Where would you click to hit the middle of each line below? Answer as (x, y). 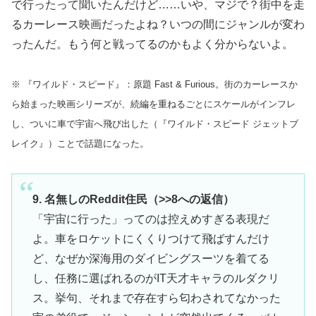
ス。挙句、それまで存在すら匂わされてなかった (156, 298)
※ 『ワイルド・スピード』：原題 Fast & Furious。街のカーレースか (154, 85)
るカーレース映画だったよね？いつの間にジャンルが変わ (158, 24)
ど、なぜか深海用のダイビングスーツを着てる (151, 259)
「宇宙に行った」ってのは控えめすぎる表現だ (151, 219)
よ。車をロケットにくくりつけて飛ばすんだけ (151, 239)
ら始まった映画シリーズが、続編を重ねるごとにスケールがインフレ (153, 104)
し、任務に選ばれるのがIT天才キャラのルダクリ (156, 279)
